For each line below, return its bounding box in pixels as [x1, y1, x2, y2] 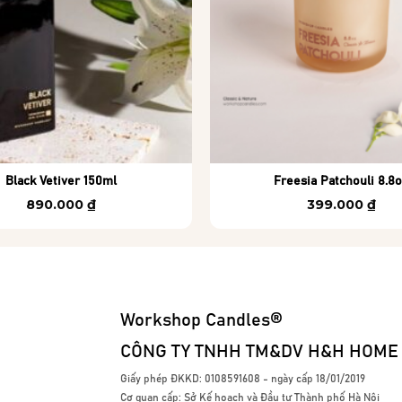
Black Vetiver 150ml [4, 175, 117, 188]
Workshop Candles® [120, 311, 283, 330]
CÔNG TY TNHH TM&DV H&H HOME [120, 343, 398, 362]
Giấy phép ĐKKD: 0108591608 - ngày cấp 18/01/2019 [120, 373, 365, 385]
